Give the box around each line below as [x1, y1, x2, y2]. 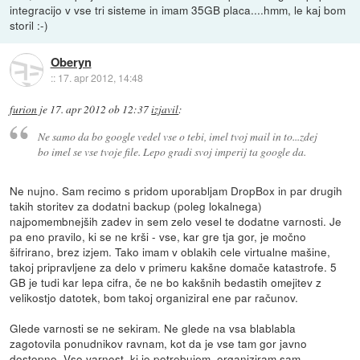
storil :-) [10, 17, 49, 34]
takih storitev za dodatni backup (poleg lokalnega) [10, 197, 263, 214]
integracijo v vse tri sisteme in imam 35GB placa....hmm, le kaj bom [10, 2, 346, 18]
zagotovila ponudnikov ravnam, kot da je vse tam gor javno [10, 334, 308, 351]
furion [10, 102, 38, 117]
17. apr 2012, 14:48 [57, 70, 143, 84]
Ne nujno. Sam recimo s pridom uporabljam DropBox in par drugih [10, 182, 343, 198]
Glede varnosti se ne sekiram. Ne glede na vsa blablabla [10, 319, 297, 336]
